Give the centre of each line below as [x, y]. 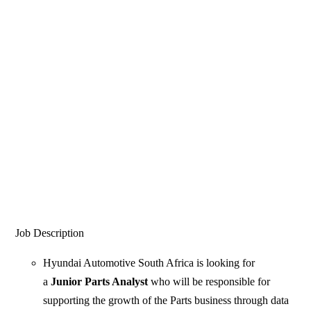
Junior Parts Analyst [100, 282]
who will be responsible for [209, 282]
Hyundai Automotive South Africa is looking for [149, 263]
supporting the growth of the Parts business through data [166, 301]
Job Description [50, 233]
